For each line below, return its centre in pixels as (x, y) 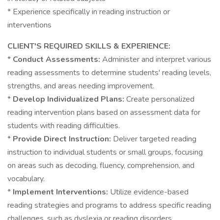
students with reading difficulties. (64, 126)
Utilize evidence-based (149, 192)
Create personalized (160, 99)
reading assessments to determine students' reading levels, (109, 73)
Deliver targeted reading (155, 139)
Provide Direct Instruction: (63, 139)
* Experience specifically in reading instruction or (89, 12)
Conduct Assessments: (57, 59)
